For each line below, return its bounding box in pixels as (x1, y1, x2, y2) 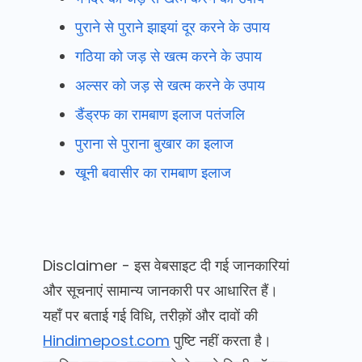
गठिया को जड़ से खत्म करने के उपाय (75, 46, 263, 66)
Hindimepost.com (43, 330, 170, 351)
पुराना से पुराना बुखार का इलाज (75, 133, 234, 154)
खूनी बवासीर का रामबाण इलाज (75, 162, 232, 183)
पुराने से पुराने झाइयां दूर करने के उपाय (75, 17, 271, 37)
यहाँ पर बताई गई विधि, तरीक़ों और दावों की (43, 305, 259, 326)
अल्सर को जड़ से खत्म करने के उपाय (75, 75, 266, 95)
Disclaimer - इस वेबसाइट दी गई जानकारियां (43, 255, 290, 276)
